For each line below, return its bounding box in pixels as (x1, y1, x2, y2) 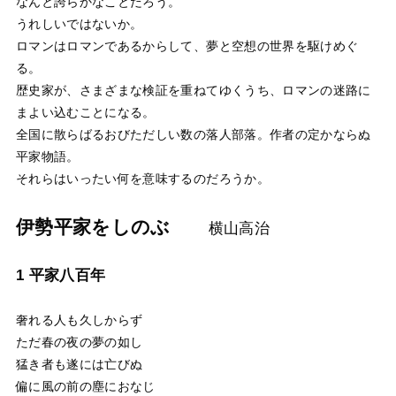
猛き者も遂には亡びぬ (15, 356, 143, 371)
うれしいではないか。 (15, 17, 143, 32)
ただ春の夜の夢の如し (15, 334, 143, 349)
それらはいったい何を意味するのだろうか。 (15, 171, 270, 187)
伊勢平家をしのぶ (15, 216, 171, 237)
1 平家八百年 (15, 267, 106, 285)
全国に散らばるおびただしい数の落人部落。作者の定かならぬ (15, 127, 371, 142)
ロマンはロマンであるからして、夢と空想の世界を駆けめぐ (15, 39, 359, 54)
